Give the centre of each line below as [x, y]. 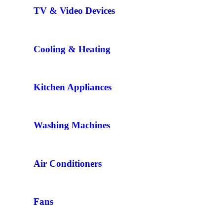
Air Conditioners [68, 163]
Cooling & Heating [72, 49]
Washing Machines [72, 125]
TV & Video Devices [74, 11]
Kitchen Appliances [73, 87]
